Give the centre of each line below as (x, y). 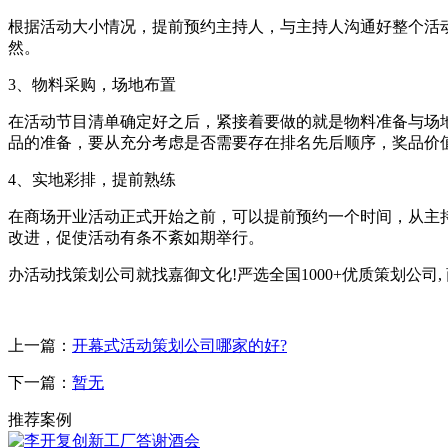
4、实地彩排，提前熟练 (92, 179)
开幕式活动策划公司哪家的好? (179, 345)
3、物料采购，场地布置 (92, 84)
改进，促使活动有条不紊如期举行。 (136, 237)
